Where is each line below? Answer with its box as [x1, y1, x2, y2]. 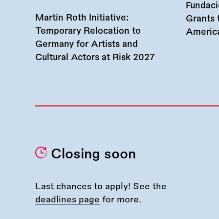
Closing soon [51, 147, 136, 161]
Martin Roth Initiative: [35, 13, 129, 22]
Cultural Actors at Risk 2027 [35, 53, 155, 62]
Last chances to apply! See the [35, 182, 167, 191]
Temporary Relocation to [35, 26, 141, 36]
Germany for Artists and [35, 40, 138, 49]
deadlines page [35, 195, 100, 204]
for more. [100, 195, 141, 204]
